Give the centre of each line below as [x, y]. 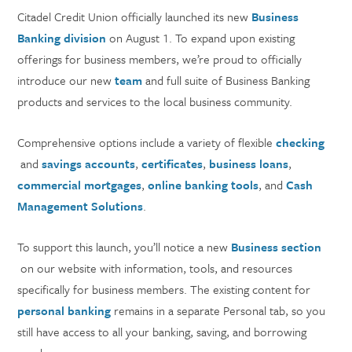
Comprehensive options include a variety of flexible [147, 142]
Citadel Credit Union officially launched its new [135, 16]
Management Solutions [81, 206]
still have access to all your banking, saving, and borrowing [162, 332]
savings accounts [89, 163]
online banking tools [203, 185]
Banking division [62, 38]
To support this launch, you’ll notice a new [125, 247]
